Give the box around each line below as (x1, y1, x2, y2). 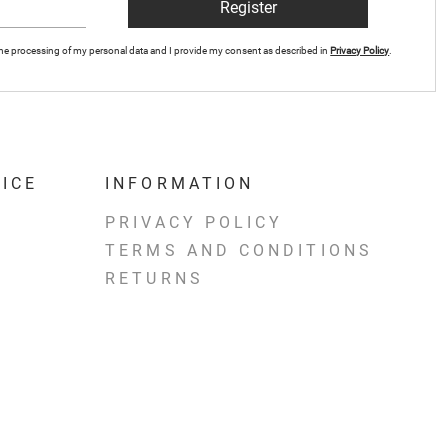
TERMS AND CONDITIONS (105, 241, 373, 261)
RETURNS (105, 269, 204, 289)
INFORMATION (105, 174, 255, 194)
